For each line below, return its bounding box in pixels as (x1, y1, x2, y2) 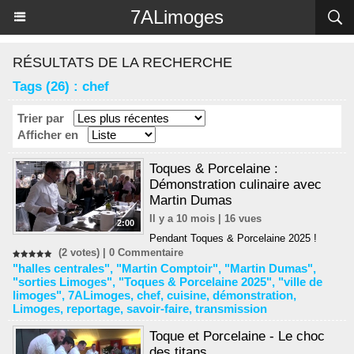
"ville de (278, 274, 322, 288)
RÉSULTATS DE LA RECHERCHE (13, 55, 232, 70)
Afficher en (17, 128, 78, 141)
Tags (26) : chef (13, 79, 109, 94)
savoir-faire (126, 301, 189, 315)
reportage (66, 301, 120, 315)
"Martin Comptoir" (116, 261, 218, 275)
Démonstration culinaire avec (149, 177, 322, 193)
